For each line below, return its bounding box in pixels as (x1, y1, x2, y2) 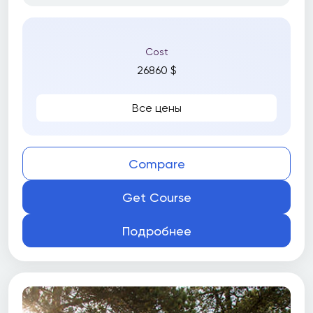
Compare (128, 156, 185, 171)
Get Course (122, 189, 191, 205)
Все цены (131, 101, 182, 115)
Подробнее (122, 223, 191, 238)
